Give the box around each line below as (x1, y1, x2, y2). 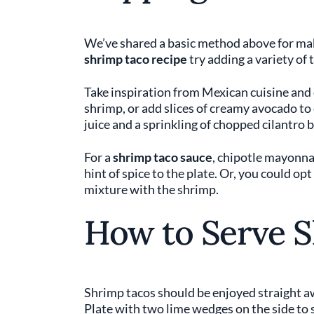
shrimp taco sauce (113, 149, 212, 165)
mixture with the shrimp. (84, 182, 221, 197)
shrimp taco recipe (84, 51, 187, 67)
